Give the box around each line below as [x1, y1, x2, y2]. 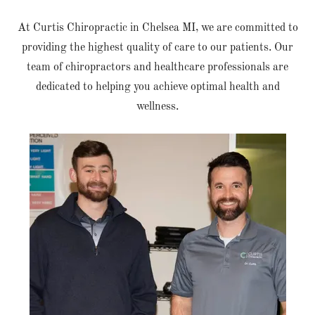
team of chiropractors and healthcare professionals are [27, 62, 288, 74]
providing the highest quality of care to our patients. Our [22, 42, 293, 54]
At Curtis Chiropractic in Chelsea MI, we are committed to [17, 22, 298, 34]
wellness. [136, 101, 179, 113]
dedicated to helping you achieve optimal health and [35, 82, 280, 94]
